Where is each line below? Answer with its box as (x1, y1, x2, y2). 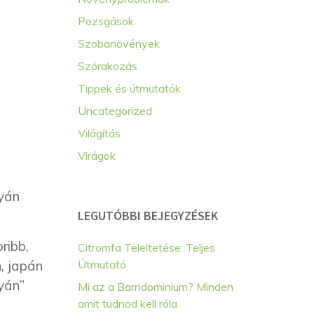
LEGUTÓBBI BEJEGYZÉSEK (78, 207, 218, 224)
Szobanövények (78, 36, 160, 50)
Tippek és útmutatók (78, 81, 181, 95)
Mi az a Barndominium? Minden (78, 280, 233, 294)
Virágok (78, 149, 116, 163)
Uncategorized (78, 104, 152, 118)
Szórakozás (78, 59, 137, 73)
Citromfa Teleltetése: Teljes (78, 240, 215, 254)
